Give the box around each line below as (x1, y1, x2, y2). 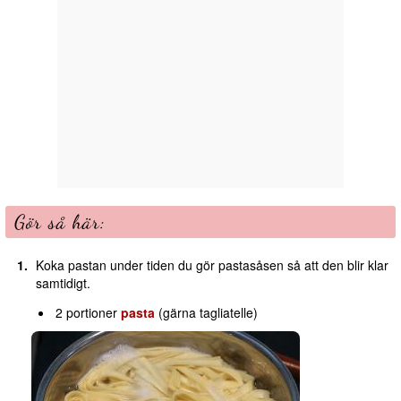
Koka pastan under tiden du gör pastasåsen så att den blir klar (35, 256, 388, 275)
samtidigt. (35, 274, 90, 293)
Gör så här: (14, 210, 106, 235)
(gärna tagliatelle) (155, 303, 259, 322)
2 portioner (55, 303, 122, 322)
